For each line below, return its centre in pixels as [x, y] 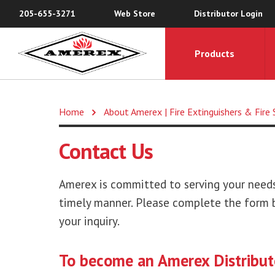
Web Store [134, 14]
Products [215, 53]
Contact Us [106, 151]
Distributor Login [228, 14]
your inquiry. [89, 221]
